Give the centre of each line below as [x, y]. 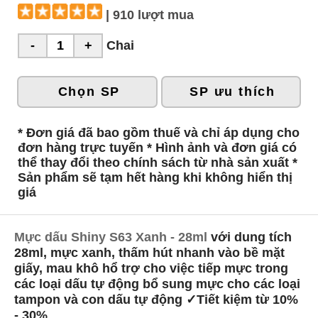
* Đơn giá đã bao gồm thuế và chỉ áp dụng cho [159, 132]
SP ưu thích [232, 91]
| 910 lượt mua [150, 15]
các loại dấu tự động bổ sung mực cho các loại [157, 284]
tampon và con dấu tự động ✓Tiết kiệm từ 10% [156, 299]
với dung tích [250, 237]
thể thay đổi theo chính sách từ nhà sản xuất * [158, 162]
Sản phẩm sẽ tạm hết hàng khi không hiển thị [155, 177]
